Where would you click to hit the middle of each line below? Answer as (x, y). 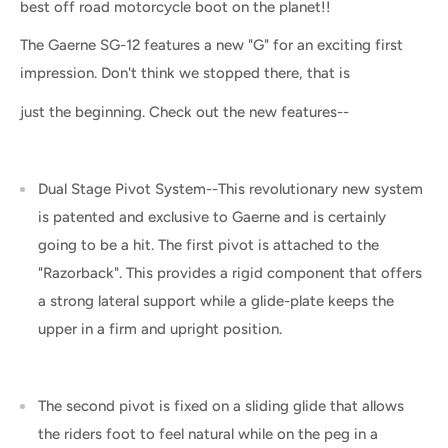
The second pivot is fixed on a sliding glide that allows (221, 405)
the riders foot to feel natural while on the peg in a (208, 433)
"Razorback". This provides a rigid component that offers (230, 272)
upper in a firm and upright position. (160, 328)
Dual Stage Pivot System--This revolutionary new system (230, 188)
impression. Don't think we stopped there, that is (187, 73)
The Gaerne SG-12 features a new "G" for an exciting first (211, 45)
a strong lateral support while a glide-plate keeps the (216, 300)
